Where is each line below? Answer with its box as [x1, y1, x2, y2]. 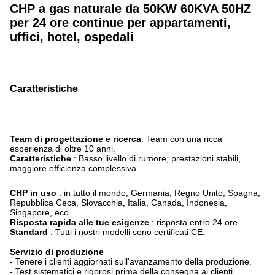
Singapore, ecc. [10, 207, 71, 217]
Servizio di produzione [10, 247, 104, 257]
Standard [10, 227, 50, 237]
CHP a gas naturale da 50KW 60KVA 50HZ [10, 2, 251, 15]
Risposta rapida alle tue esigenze [10, 217, 152, 227]
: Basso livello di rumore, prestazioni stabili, [74, 153, 241, 163]
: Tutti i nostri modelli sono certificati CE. [50, 227, 205, 237]
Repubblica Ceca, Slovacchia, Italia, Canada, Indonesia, [10, 198, 227, 207]
